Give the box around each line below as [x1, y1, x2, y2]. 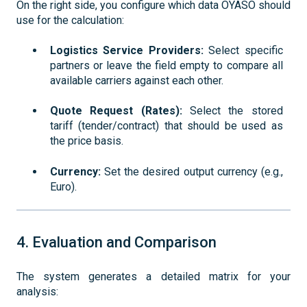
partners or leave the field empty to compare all [50, 58, 283, 72]
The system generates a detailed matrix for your [16, 269, 291, 283]
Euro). [50, 180, 77, 193]
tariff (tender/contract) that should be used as [50, 119, 283, 133]
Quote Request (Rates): [50, 104, 182, 118]
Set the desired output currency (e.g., [101, 164, 283, 178]
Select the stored [182, 104, 283, 118]
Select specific [203, 43, 283, 57]
